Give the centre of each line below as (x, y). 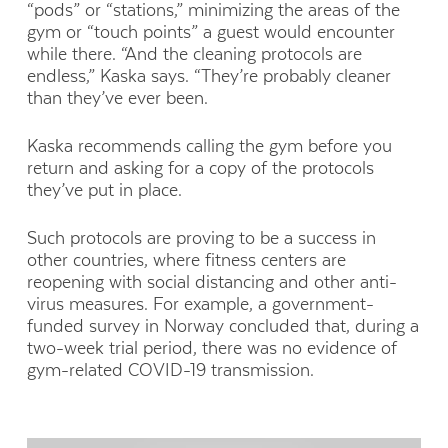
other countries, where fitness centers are (186, 260)
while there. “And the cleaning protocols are (194, 53)
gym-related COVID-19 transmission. (170, 370)
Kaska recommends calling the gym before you (209, 146)
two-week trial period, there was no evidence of (211, 348)
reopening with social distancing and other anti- (211, 282)
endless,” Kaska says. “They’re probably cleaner (208, 75)
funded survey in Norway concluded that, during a (222, 326)
